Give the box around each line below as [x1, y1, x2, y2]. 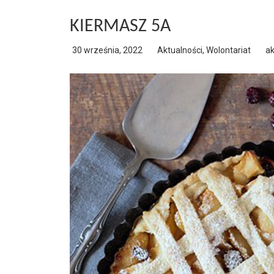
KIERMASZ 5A [70, 17, 171, 36]
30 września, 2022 [72, 45, 143, 55]
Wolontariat [206, 45, 251, 55]
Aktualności [157, 45, 202, 55]
